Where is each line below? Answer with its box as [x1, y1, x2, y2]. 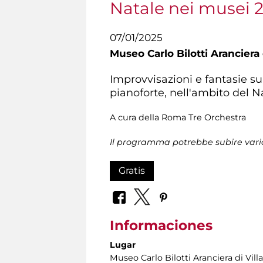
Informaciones [110, 217, 213, 234]
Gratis [119, 164, 145, 176]
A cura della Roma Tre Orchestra [110, 112, 246, 123]
